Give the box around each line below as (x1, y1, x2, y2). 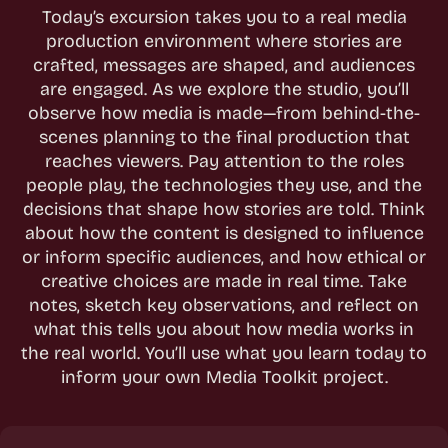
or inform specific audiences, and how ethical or (22, 245, 426, 268)
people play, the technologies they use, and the (26, 173, 422, 196)
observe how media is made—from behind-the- (28, 101, 420, 124)
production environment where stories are (46, 29, 402, 52)
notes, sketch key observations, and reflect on (29, 293, 419, 316)
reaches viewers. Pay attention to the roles (44, 149, 404, 172)
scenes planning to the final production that (38, 125, 410, 148)
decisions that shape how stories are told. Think (23, 197, 425, 220)
